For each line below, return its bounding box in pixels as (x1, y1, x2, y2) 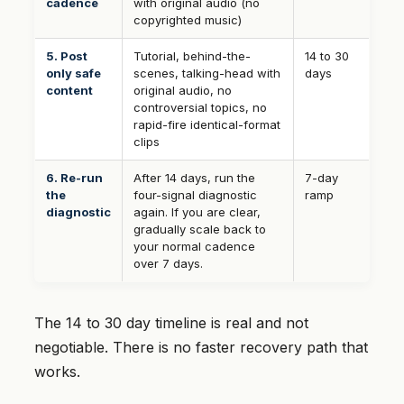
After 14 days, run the (133, 170, 255, 186)
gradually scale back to (133, 222, 266, 237)
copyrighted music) (133, 13, 242, 28)
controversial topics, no (133, 100, 267, 115)
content (46, 83, 93, 98)
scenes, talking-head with (133, 66, 280, 81)
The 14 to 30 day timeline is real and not (34, 314, 308, 333)
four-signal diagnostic (133, 188, 257, 203)
